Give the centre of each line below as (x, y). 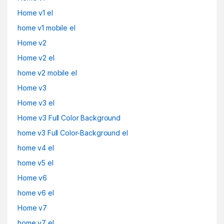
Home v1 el (35, 12)
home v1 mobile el (46, 27)
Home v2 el (36, 57)
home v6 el (36, 192)
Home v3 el (36, 102)
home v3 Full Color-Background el (73, 132)
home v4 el (36, 147)
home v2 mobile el (47, 72)
